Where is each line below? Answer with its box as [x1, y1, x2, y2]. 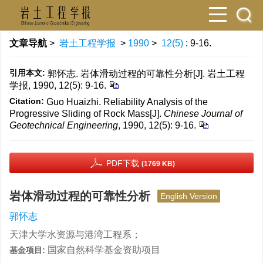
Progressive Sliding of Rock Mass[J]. [9, 109, 164, 119]
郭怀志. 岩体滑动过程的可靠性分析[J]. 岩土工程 [48, 69, 245, 79]
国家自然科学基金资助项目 [48, 245, 160, 255]
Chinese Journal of [164, 109, 242, 119]
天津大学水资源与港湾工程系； [9, 230, 141, 240]
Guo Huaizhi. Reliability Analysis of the [46, 97, 208, 107]
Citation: [9, 96, 44, 106]
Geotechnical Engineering [9, 120, 118, 130]
